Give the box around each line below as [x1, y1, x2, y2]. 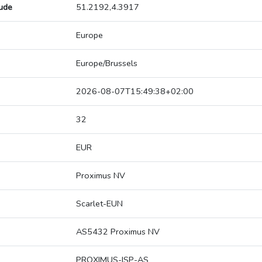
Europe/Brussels [76, 57, 137, 70]
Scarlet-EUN [76, 198, 123, 210]
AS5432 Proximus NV [76, 226, 160, 238]
